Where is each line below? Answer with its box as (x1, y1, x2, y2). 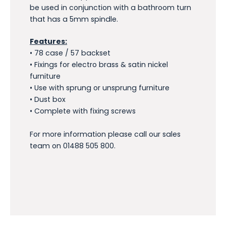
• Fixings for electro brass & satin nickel (30, 59, 168, 70)
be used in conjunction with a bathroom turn (30, 2, 191, 13)
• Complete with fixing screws (30, 105, 136, 116)
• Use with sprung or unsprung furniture (30, 82, 169, 93)
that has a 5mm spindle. (30, 14, 118, 24)
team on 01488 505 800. (30, 140, 116, 151)
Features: (30, 36, 67, 46)
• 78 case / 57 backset (30, 47, 110, 58)
